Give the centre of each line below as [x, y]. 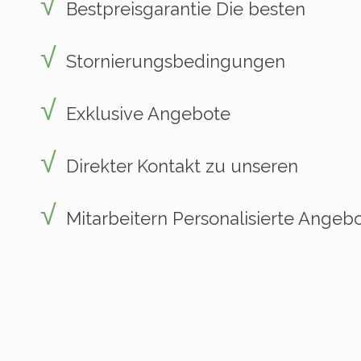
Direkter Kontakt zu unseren [182, 166]
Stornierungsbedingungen [176, 61]
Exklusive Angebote [148, 113]
